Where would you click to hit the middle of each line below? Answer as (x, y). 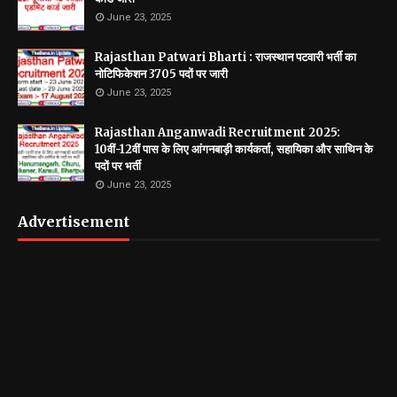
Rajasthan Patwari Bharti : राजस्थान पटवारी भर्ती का (226, 57)
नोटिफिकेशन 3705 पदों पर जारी (161, 74)
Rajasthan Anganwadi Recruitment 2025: (218, 132)
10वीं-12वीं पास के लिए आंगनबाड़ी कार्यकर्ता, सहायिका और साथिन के (234, 149)
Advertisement (74, 222)
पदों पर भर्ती (118, 166)
